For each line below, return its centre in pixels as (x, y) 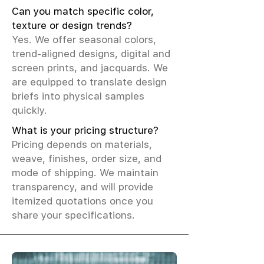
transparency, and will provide (82, 187)
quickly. (29, 110)
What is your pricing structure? (85, 130)
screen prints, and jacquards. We (90, 68)
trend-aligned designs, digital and (91, 54)
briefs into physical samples (78, 96)
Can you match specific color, (83, 11)
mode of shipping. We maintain (85, 173)
